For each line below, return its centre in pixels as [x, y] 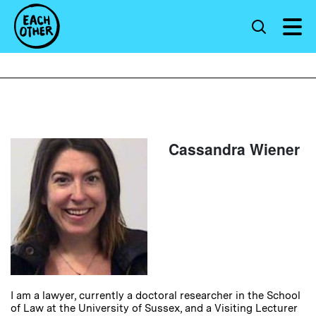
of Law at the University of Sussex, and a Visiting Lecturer [154, 308]
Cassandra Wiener [234, 149]
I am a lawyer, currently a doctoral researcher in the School [156, 296]
